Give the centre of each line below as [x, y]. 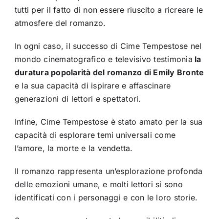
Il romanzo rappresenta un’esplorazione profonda [109, 171]
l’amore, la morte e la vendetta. [74, 148]
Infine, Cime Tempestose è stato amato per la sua [109, 122]
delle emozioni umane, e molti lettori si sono [99, 185]
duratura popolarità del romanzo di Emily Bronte [109, 73]
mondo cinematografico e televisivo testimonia [103, 59]
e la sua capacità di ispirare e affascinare [93, 86]
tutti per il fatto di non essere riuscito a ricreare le [109, 10]
